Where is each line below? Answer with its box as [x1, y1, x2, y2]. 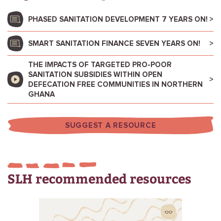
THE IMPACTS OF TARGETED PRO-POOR [28, 61, 172, 69]
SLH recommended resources [7, 170, 191, 187]
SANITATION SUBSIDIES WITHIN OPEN [28, 71, 162, 78]
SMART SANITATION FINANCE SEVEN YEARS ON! [28, 40, 200, 47]
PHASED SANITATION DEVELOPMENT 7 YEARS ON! [28, 16, 208, 23]
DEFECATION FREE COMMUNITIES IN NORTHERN [28, 81, 203, 88]
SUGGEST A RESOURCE [65, 122, 156, 129]
